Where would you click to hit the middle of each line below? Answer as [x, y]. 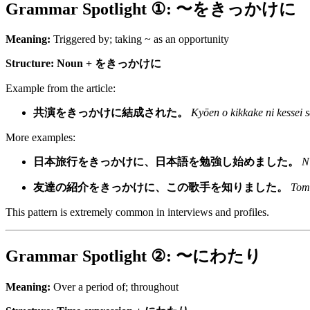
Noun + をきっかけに [109, 64]
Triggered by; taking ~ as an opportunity [140, 39]
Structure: [30, 64]
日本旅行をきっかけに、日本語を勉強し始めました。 [166, 162]
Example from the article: [61, 89]
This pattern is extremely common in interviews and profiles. [137, 212]
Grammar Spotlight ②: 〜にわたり [134, 256]
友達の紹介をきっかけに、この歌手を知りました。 [161, 188]
